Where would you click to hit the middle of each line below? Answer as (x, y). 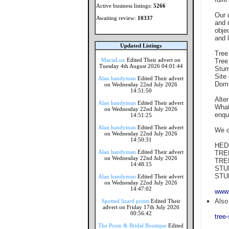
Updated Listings (141, 45)
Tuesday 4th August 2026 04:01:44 (141, 66)
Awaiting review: (117, 18)
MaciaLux (113, 60)
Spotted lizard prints (125, 201)
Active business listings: (124, 6)
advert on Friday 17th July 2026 (141, 207)
